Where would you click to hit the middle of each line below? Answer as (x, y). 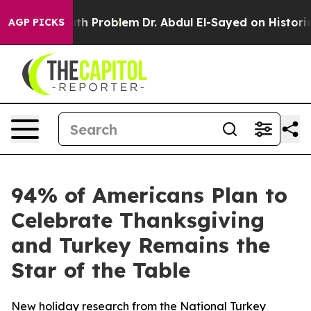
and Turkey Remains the (141, 245)
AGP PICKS (36, 22)
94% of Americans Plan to (149, 195)
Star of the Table (101, 270)
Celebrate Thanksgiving (138, 220)
